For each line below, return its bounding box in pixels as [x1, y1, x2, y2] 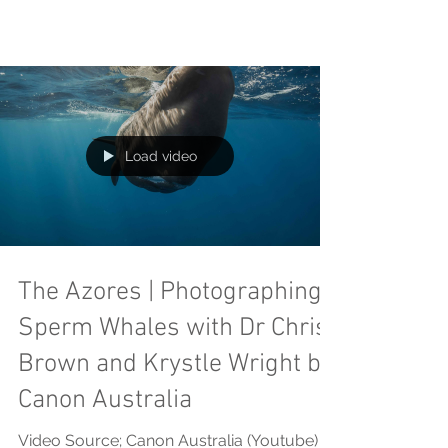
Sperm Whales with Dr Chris [18, 313, 328, 344]
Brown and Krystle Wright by [18, 349, 333, 380]
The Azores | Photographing [18, 277, 322, 308]
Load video [125, 148, 197, 164]
